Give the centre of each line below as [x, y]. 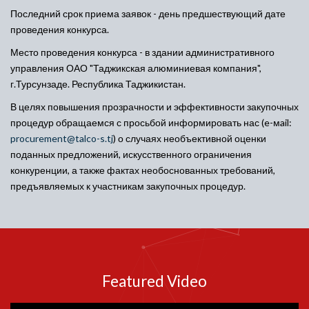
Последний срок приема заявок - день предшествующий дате [148, 13]
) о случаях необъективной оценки [190, 138]
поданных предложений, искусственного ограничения [131, 154]
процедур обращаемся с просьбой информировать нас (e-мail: [151, 122]
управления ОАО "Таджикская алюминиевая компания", [136, 68]
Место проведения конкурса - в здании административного [142, 52]
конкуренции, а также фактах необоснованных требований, [143, 170]
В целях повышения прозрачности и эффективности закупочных [154, 107]
